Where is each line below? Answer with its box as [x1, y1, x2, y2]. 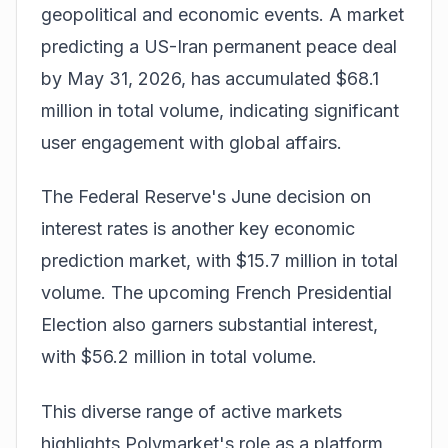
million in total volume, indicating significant [41, 99, 399, 121]
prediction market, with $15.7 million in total [41, 250, 398, 271]
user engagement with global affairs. [41, 131, 342, 153]
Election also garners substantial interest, [41, 314, 378, 335]
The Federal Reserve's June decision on [41, 186, 371, 207]
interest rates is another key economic [41, 218, 355, 239]
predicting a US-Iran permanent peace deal [41, 35, 397, 57]
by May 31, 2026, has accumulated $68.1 [41, 67, 379, 89]
